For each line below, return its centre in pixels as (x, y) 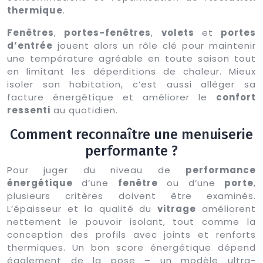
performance (221, 170)
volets (178, 32)
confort (236, 97)
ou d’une (191, 183)
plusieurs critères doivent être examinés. (131, 195)
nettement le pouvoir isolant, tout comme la (131, 221)
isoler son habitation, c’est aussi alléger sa (131, 84)
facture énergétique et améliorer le (112, 97)
